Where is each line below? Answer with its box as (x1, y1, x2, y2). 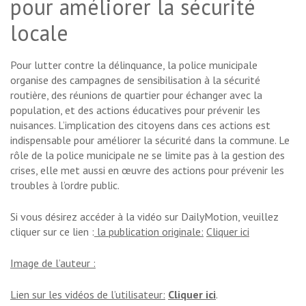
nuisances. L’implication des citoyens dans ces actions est (10, 118, 270, 133)
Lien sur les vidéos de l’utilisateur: (10, 288, 165, 302)
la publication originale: (94, 225, 204, 239)
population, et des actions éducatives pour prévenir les (10, 103, 260, 117)
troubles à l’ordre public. (10, 178, 120, 193)
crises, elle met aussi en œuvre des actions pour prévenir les (10, 163, 284, 178)
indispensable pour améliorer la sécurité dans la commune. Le (10, 133, 290, 148)
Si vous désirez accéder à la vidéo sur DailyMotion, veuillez (10, 210, 279, 224)
